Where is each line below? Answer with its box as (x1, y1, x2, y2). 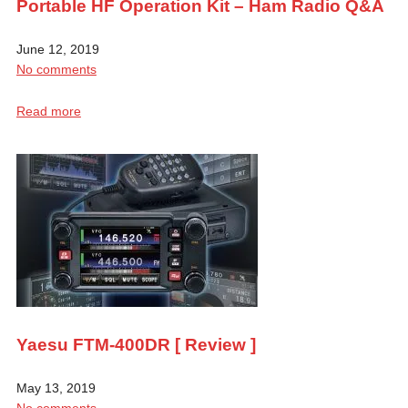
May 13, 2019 (15, 380, 96, 395)
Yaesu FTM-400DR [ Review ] (15, 334, 256, 354)
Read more (15, 103, 81, 118)
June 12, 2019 (15, 41, 99, 56)
